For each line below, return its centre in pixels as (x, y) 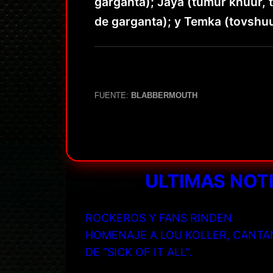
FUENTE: (113, 95)
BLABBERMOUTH (164, 95)
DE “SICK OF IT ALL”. (139, 252)
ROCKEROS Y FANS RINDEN (159, 218)
